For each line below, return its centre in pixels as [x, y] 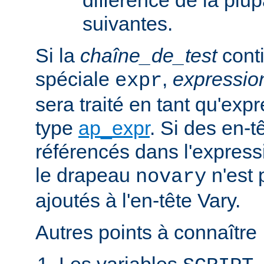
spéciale [75, 79]
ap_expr [114, 128]
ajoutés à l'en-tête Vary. [138, 200]
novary [171, 176]
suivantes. [128, 23]
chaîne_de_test [148, 55]
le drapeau [85, 175]
